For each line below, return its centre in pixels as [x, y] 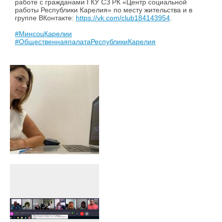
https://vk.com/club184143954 [123, 18]
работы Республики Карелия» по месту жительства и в [104, 10]
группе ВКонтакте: [45, 18]
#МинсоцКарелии [43, 34]
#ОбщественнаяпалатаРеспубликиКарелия [85, 42]
